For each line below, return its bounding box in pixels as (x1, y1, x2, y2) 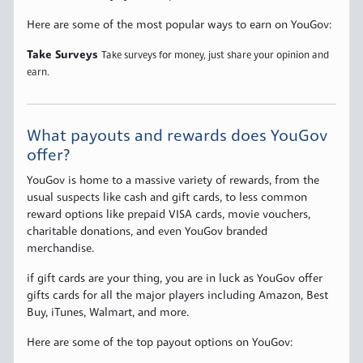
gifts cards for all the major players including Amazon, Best (27, 290, 328, 303)
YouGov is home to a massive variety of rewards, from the (27, 175, 319, 188)
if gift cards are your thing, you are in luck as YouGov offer (27, 273, 322, 286)
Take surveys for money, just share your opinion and (101, 51, 329, 62)
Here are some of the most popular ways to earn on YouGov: (27, 19, 332, 32)
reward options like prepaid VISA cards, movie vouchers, (27, 209, 310, 222)
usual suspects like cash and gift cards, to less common (27, 192, 307, 205)
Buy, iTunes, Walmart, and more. (27, 307, 190, 320)
